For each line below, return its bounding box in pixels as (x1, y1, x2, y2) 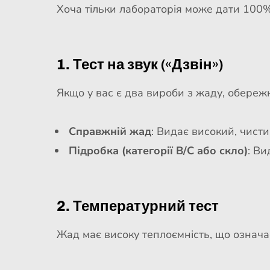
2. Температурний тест (56, 197, 219, 215)
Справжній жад (68, 124, 151, 139)
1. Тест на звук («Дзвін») (56, 55, 223, 73)
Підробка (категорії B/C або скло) (68, 143, 248, 158)
